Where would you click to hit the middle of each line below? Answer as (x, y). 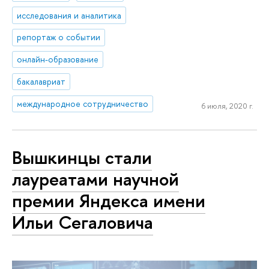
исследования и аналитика (69, 15)
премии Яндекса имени (109, 200)
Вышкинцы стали (82, 157)
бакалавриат (41, 82)
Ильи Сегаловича (83, 222)
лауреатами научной (95, 179)
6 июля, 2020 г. (227, 105)
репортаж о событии (59, 37)
